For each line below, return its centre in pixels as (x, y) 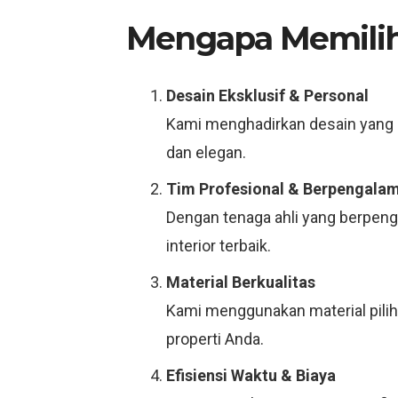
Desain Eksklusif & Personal (267, 96)
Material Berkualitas (241, 282)
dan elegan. (206, 152)
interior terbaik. (219, 246)
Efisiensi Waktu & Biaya (251, 375)
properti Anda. (215, 339)
